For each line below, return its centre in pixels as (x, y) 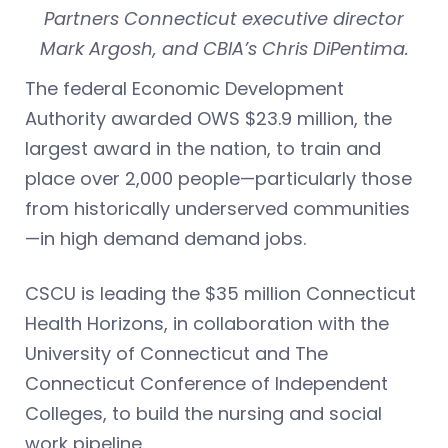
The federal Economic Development (184, 88)
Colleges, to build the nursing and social (203, 413)
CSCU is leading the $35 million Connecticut (220, 293)
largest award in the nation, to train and (203, 148)
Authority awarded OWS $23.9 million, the (208, 118)
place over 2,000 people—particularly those (218, 178)
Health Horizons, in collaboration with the (207, 323)
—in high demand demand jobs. (165, 238)
